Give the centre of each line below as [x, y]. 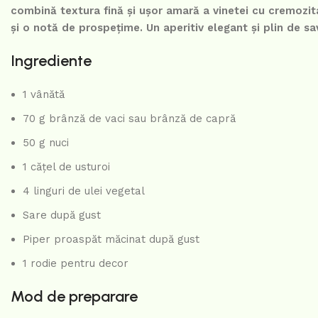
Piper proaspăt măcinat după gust [111, 240]
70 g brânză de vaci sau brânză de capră [129, 119]
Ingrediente [51, 61]
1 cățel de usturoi [66, 167]
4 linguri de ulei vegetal [84, 191]
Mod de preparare [74, 297]
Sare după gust [62, 215]
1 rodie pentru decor [76, 264]
